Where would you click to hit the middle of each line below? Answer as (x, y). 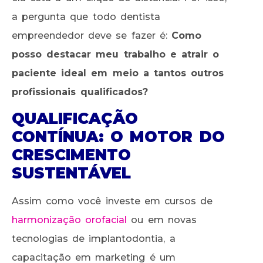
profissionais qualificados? (80, 92)
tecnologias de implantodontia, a (94, 239)
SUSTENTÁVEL (71, 173)
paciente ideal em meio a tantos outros (118, 73)
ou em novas (162, 220)
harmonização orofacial (70, 220)
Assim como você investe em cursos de (112, 201)
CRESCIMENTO (71, 155)
